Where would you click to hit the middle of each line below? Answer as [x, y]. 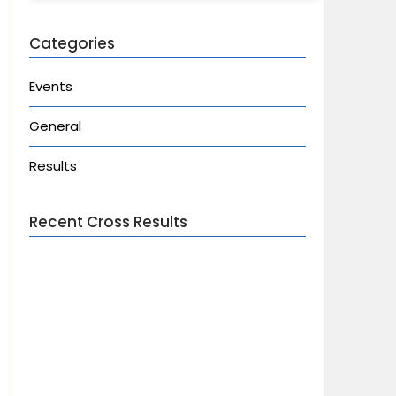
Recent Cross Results [108, 221]
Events [50, 86]
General [55, 126]
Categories [72, 43]
